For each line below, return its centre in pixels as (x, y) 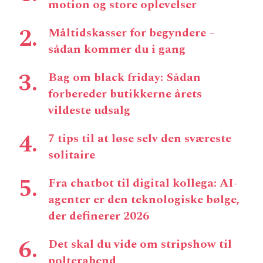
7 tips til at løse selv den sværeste (140, 138)
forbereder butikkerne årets (125, 94)
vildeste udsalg (89, 110)
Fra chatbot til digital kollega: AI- (143, 183)
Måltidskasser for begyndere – (131, 33)
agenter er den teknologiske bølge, (144, 199)
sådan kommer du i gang (117, 49)
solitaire (72, 155)
